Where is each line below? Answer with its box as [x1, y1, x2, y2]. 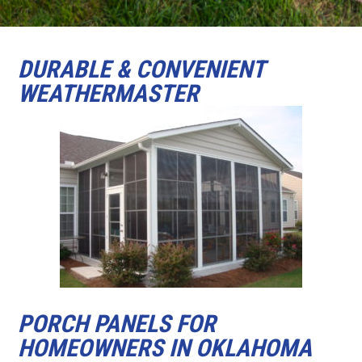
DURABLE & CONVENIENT [18, 54, 265, 83]
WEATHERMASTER [18, 78, 200, 107]
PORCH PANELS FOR [18, 309, 217, 338]
